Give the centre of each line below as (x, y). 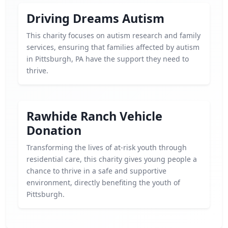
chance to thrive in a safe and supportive (96, 171)
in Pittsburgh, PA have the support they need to (108, 59)
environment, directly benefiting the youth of (103, 182)
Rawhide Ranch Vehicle (94, 116)
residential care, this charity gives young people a (112, 159)
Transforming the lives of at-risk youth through (107, 147)
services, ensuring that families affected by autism (113, 47)
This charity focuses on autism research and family (113, 35)
